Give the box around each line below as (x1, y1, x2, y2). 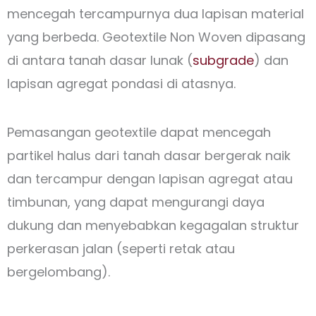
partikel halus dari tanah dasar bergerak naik (7, 146, 291, 164)
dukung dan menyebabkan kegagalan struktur (7, 216, 299, 234)
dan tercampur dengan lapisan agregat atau (7, 169, 293, 188)
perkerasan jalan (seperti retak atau (7, 239, 235, 257)
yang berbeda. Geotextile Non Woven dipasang (7, 28, 305, 46)
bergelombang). (7, 262, 110, 281)
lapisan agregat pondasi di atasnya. (7, 74, 236, 92)
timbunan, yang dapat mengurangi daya (7, 193, 265, 211)
